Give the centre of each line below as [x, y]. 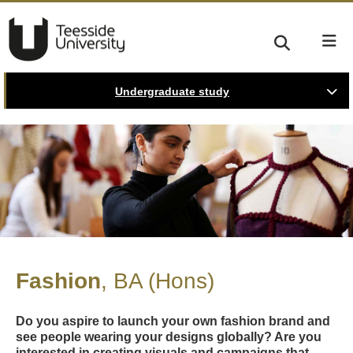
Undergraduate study [172, 91]
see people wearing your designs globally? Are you [169, 336]
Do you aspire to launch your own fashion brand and [173, 321]
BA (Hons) [164, 281]
